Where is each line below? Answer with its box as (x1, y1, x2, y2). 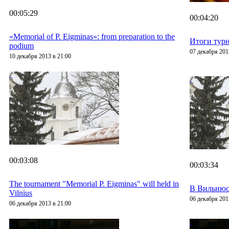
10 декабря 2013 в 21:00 (9, 53, 71, 60)
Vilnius (9, 189, 32, 198)
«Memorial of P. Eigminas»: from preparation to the (9, 32, 175, 41)
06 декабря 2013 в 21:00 (9, 200, 71, 208)
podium (9, 41, 34, 51)
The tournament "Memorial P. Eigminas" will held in (9, 179, 179, 189)
